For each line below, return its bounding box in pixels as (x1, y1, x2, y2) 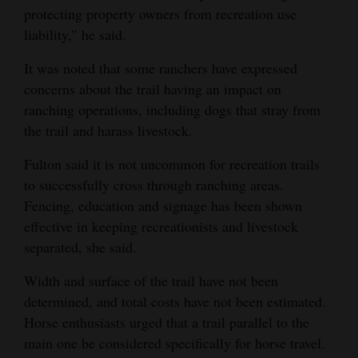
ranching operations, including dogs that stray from (24, 100, 320, 120)
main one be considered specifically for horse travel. (24, 333, 325, 353)
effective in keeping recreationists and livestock (24, 217, 298, 237)
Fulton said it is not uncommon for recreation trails (24, 154, 320, 174)
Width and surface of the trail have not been (24, 271, 278, 291)
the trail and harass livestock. (24, 121, 193, 141)
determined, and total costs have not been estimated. (24, 292, 326, 312)
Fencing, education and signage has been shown (24, 196, 302, 216)
